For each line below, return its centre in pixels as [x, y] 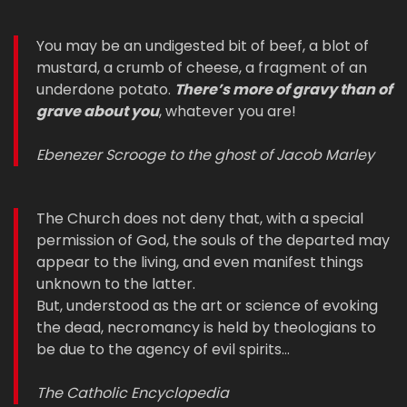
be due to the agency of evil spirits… [163, 350]
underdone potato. [105, 90]
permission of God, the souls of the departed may [213, 241]
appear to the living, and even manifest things [200, 263]
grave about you [98, 112]
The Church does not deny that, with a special [200, 219]
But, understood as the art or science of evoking [207, 306]
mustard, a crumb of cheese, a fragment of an [202, 68]
